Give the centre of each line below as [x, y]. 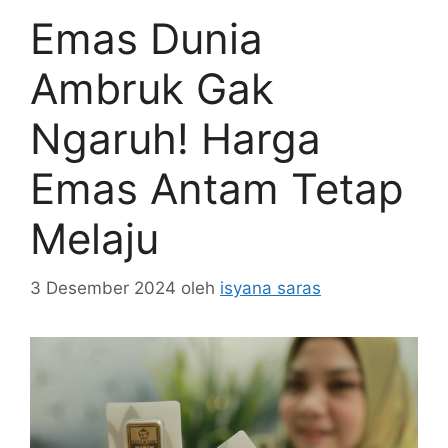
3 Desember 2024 [103, 287]
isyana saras [270, 287]
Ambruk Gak [152, 89]
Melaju [94, 239]
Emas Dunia [146, 39]
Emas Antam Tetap [217, 189]
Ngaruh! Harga [175, 139]
